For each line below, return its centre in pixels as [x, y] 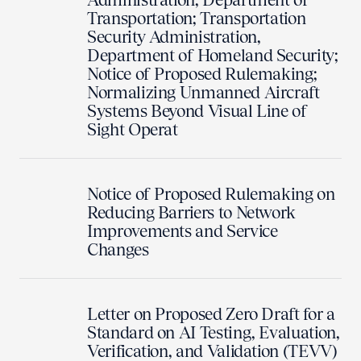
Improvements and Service [183, 231]
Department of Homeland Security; [213, 55]
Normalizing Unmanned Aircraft [203, 92]
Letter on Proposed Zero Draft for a [211, 314]
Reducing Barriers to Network [192, 212]
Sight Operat [133, 129]
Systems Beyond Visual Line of [197, 111]
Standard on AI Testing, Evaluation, [214, 332]
